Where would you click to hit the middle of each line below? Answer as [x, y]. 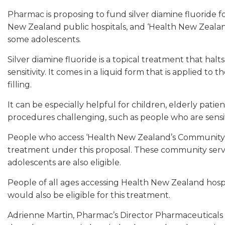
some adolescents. [45, 39]
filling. [20, 84]
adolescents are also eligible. [64, 162]
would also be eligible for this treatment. [89, 195]
